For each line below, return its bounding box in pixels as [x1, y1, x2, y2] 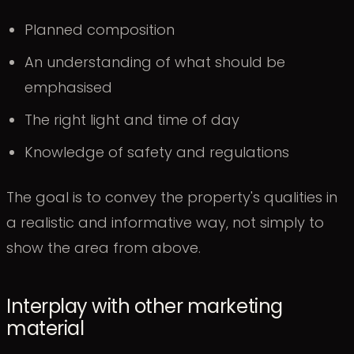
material [6, 314, 85, 341]
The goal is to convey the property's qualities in [6, 187, 337, 208]
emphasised [24, 77, 113, 98]
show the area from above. [6, 238, 201, 258]
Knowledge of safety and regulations [24, 142, 290, 163]
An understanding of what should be [24, 52, 286, 73]
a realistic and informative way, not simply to [6, 213, 324, 233]
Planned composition [24, 20, 175, 40]
